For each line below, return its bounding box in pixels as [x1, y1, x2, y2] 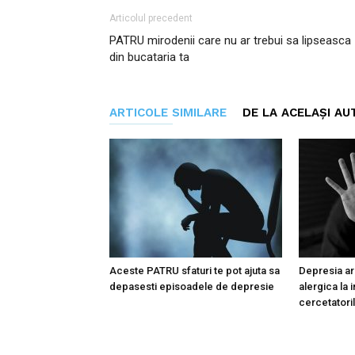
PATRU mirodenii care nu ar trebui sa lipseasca [109, 33, 351, 48]
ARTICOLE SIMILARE [109, 105, 227, 120]
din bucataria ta [109, 50, 189, 64]
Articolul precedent [109, 13, 193, 24]
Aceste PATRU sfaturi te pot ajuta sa [109, 265, 280, 277]
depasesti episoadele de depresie [109, 281, 274, 292]
